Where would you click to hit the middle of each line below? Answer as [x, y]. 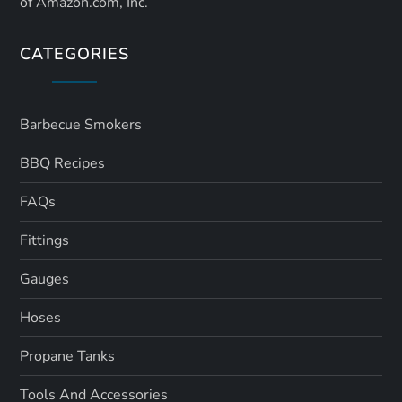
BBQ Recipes [63, 163]
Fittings [45, 240]
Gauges [45, 279]
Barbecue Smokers [81, 124]
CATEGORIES [74, 53]
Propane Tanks [68, 356]
